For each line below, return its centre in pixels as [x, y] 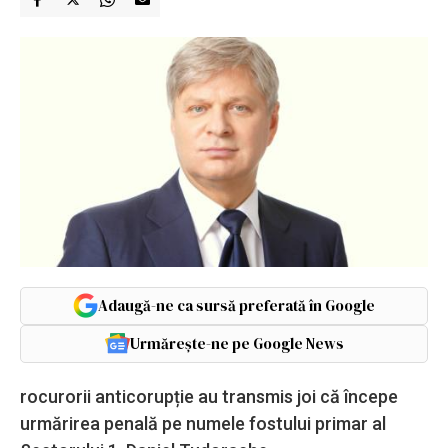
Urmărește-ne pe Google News [236, 343]
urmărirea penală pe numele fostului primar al [203, 423]
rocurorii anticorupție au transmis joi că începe [209, 396]
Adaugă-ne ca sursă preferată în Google [236, 305]
